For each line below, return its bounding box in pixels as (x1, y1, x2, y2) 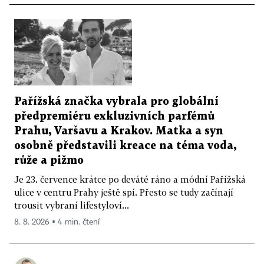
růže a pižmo (14, 155, 84, 166)
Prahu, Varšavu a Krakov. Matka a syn (14, 126, 223, 136)
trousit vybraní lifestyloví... (14, 199, 129, 210)
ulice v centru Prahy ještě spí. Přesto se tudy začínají (14, 186, 233, 197)
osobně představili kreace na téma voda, (14, 140, 236, 151)
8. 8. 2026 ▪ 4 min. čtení (14, 217, 100, 226)
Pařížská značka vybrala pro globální (14, 96, 219, 107)
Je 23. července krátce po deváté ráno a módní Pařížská (14, 173, 246, 184)
